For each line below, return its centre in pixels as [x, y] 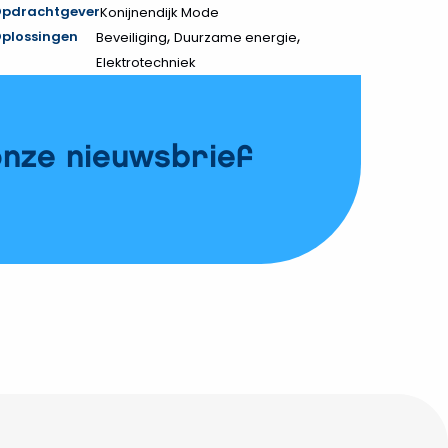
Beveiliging [131, 37]
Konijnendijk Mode [159, 12]
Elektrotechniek [145, 62]
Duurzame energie [235, 37]
